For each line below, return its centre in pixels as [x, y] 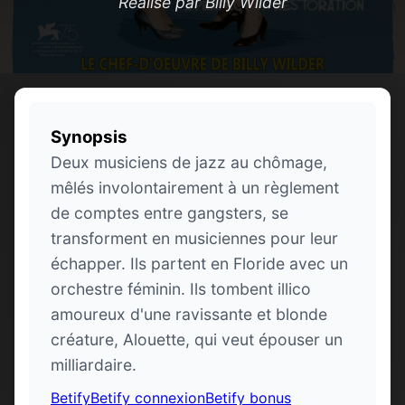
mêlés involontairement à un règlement [195, 188]
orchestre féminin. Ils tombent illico [181, 289]
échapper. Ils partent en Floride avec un [199, 264]
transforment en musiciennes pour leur [194, 239]
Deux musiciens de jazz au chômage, [189, 163]
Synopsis [89, 137]
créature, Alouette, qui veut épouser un [197, 340]
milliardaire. [94, 365]
